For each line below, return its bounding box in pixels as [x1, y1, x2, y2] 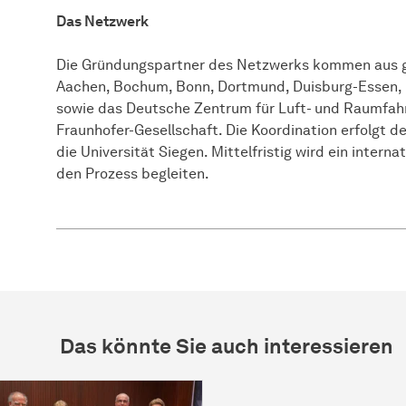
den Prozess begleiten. [56, 165, 209, 183]
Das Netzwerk [56, 13, 149, 31]
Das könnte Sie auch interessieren [60, 333, 393, 360]
